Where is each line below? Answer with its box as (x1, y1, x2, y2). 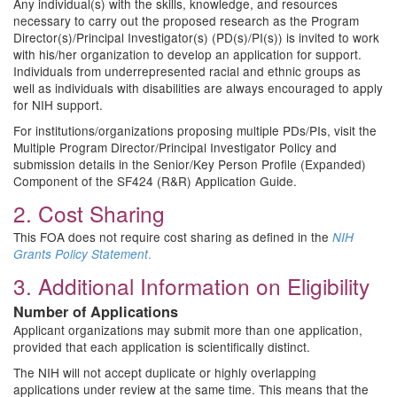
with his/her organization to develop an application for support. (13, 45, 362, 63)
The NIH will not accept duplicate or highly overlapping (13, 363, 316, 381)
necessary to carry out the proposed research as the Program (13, 12, 359, 29)
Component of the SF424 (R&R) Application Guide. (13, 172, 297, 190)
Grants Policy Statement (13, 245, 148, 262)
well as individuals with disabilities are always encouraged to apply (13, 79, 383, 97)
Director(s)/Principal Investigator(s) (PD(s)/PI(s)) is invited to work (13, 28, 379, 46)
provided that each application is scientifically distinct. (13, 338, 310, 355)
